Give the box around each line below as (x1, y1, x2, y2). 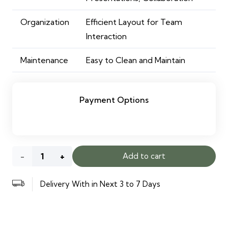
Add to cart (123, 151, 165, 161)
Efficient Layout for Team (86, 17, 182, 27)
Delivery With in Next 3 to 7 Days (40, 179, 160, 189)
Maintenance (20, 55, 68, 65)
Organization (20, 17, 69, 27)
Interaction (86, 31, 127, 41)
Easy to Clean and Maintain (86, 55, 185, 65)
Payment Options (79, 95, 149, 105)
